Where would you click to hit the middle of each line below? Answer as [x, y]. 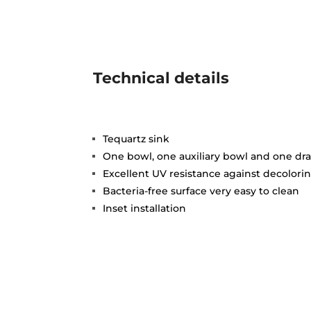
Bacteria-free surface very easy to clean [201, 191]
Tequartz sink [136, 139]
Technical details [161, 78]
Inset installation [145, 209]
